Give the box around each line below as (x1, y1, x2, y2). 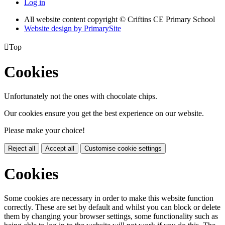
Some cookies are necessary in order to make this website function (4, 194, 213, 203)
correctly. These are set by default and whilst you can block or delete (4, 203, 220, 212)
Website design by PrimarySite (24, 24, 121, 33)
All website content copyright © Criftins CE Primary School (24, 15, 215, 24)
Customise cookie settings (84, 145, 162, 153)
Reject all (8, 145, 35, 153)
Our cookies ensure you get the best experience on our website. (4, 109, 204, 118)
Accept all (45, 145, 74, 153)
